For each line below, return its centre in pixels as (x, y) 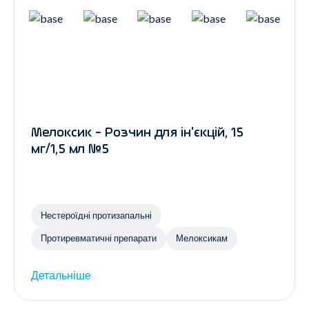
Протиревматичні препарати (99, 238)
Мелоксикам (202, 238)
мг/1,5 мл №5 (70, 150)
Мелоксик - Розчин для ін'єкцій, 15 (137, 133)
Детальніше (61, 275)
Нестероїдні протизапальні (96, 215)
